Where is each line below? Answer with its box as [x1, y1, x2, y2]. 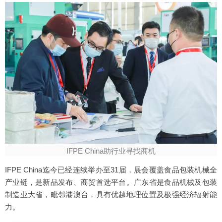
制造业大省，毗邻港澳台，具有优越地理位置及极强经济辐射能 [5, 190, 217, 199]
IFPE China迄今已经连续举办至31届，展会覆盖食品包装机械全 [5, 165, 217, 174]
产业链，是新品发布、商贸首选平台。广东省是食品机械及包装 [5, 177, 217, 186]
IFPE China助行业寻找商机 [66, 146, 156, 155]
